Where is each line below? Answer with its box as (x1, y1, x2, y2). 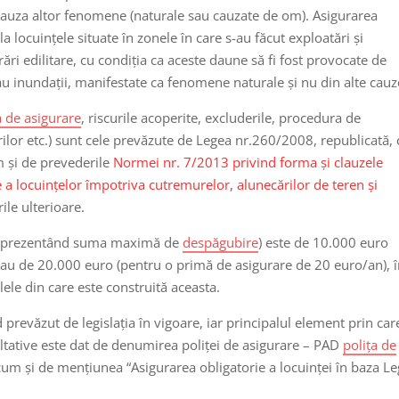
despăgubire (183, 232, 259, 251)
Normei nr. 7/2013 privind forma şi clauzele (113, 152, 384, 171)
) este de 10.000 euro (258, 232, 389, 251)
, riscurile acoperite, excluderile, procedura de (81, 108, 362, 126)
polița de (343, 335, 397, 354)
